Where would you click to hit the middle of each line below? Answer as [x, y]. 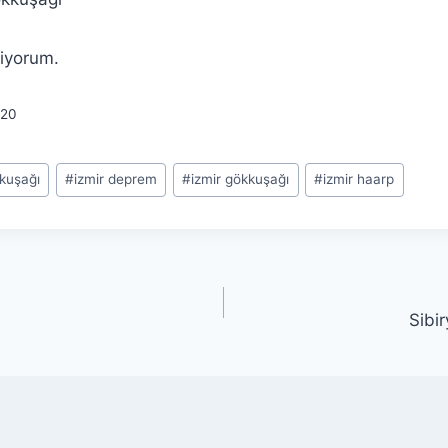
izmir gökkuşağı [240, 179]
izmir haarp [359, 179]
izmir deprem [116, 179]
